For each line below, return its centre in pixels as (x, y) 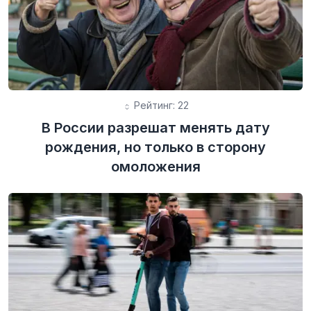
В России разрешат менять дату (155, 128)
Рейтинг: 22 (160, 106)
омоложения (155, 167)
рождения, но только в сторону (155, 148)
